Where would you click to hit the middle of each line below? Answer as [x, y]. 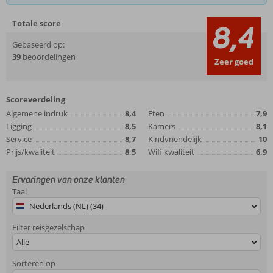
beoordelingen [48, 57]
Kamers [161, 126]
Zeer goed [234, 62]
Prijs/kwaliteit [30, 152]
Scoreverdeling [36, 99]
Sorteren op [34, 263]
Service [19, 139]
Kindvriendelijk [175, 139]
